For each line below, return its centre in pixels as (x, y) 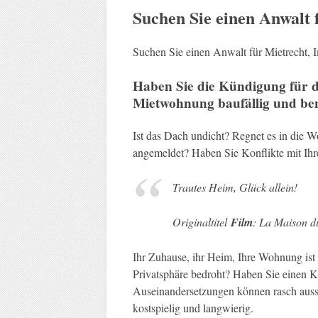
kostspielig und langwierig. (194, 307)
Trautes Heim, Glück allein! (236, 187)
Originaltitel (201, 221)
